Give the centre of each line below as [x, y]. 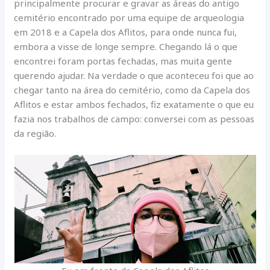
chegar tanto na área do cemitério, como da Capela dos [132, 89]
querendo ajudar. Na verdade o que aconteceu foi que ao [134, 75]
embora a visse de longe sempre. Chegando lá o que [126, 46]
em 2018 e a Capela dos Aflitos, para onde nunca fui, [126, 32]
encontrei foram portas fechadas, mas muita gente [123, 61]
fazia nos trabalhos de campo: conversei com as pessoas [134, 118]
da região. [35, 133]
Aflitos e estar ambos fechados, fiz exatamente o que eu [134, 104]
